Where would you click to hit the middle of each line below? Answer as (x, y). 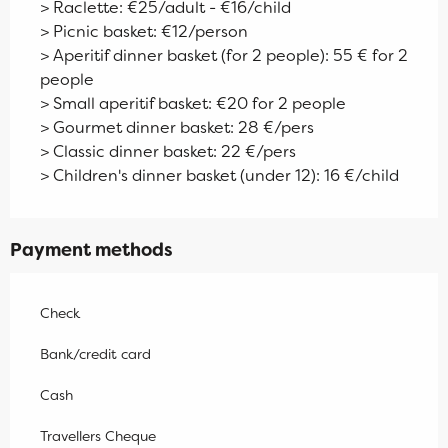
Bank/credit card (95, 354)
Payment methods (91, 250)
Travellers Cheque (98, 436)
